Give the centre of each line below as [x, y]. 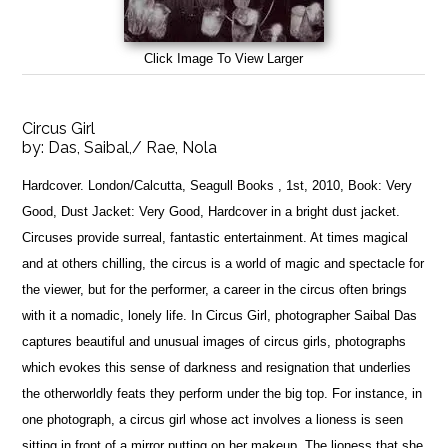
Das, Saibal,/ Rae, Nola [133, 147]
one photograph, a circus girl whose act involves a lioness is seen [213, 419]
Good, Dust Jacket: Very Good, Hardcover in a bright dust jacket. [211, 211]
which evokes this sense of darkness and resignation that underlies [217, 367]
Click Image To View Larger [224, 58]
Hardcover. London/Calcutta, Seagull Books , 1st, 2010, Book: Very [217, 185]
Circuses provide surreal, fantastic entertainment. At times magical [215, 237]
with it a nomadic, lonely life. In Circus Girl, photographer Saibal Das [220, 315]
